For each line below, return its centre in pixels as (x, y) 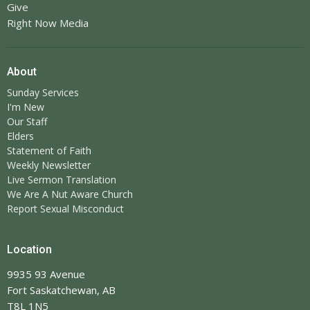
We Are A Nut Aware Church (70, 194)
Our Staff (27, 122)
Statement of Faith (49, 151)
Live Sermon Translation (62, 180)
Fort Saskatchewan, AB (61, 290)
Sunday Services (43, 93)
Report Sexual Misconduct (65, 209)
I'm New (26, 107)
